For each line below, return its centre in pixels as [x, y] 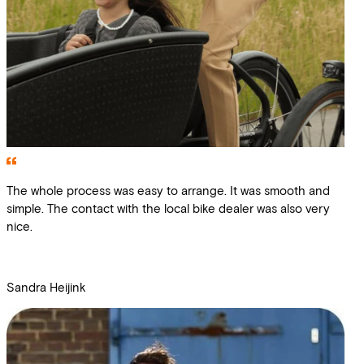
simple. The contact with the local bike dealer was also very [168, 208]
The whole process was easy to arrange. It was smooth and [168, 191]
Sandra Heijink [46, 286]
